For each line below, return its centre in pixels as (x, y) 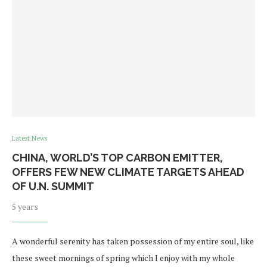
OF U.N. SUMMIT (53, 187)
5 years (25, 207)
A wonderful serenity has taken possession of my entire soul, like (133, 241)
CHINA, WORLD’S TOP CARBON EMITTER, (117, 158)
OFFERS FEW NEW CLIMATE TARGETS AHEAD (128, 172)
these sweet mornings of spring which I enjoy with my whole (123, 258)
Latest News (30, 139)
